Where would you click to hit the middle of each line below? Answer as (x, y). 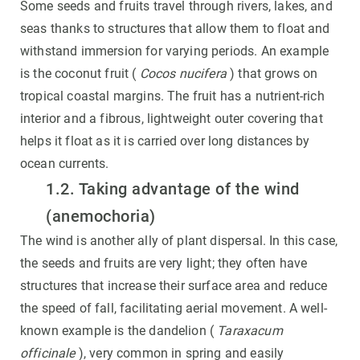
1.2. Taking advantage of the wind (173, 189)
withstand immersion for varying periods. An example (175, 51)
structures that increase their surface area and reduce (174, 286)
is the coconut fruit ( (80, 74)
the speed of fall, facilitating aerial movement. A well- (174, 309)
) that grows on (272, 74)
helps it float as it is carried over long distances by (165, 141)
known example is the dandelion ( (119, 331)
